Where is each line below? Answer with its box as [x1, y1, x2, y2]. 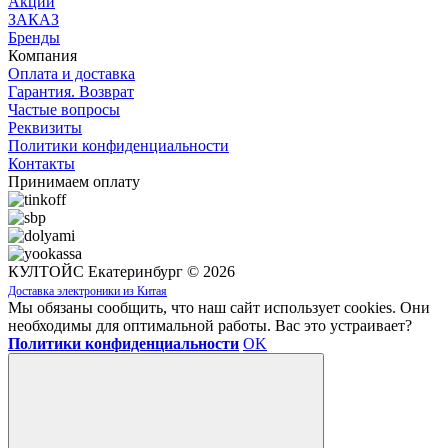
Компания [8, 47, 77, 65]
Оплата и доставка [8, 65, 135, 83]
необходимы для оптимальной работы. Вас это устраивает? [8, 317, 412, 335]
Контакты [8, 155, 75, 173]
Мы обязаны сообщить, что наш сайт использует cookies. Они [8, 299, 430, 317]
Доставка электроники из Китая [8, 284, 167, 299]
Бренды [8, 29, 60, 47]
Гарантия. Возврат [8, 83, 134, 101]
